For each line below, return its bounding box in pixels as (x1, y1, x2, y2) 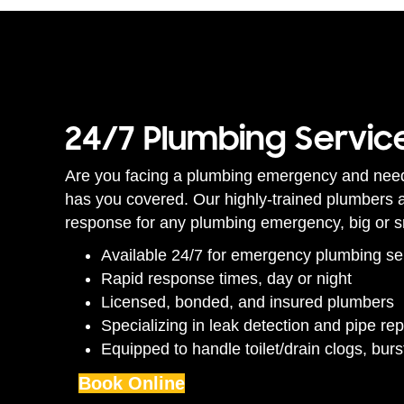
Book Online (78, 373, 185, 394)
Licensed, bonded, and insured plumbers (101, 293, 394, 312)
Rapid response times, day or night (101, 270, 352, 289)
